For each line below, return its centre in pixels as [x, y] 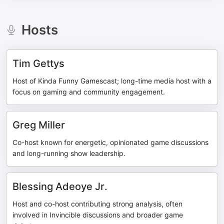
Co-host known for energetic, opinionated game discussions [110, 142]
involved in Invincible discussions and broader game [98, 215]
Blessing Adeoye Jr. [60, 186]
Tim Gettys [38, 63]
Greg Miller [39, 125]
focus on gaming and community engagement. [89, 92]
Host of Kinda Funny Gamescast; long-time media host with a [112, 81]
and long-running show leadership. [69, 153]
